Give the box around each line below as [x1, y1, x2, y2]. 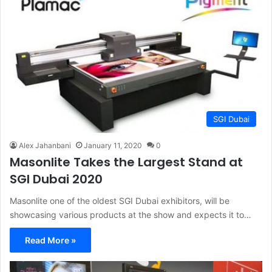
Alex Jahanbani [19, 141, 71, 151]
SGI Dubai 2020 [10, 171, 103, 188]
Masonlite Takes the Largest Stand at [10, 154, 243, 171]
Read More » [25, 235, 76, 246]
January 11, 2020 [84, 141, 142, 151]
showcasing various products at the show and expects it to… [10, 209, 251, 220]
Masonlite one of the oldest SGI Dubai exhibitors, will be [10, 195, 229, 206]
